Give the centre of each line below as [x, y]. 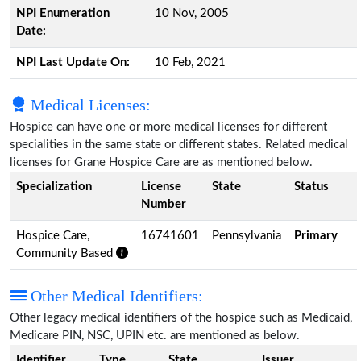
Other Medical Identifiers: [115, 295]
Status [311, 186]
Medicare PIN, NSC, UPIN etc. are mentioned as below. [155, 335]
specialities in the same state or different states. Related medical [179, 144]
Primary [316, 235]
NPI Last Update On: [73, 62]
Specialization [54, 186]
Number [164, 204]
